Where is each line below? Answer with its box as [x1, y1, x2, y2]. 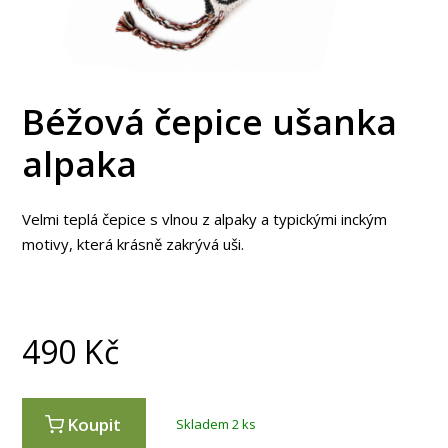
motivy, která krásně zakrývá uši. [22, 233, 245, 254]
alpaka [22, 140, 138, 188]
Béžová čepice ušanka [22, 98, 398, 146]
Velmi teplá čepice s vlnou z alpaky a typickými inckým [22, 208, 388, 229]
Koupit [67, 412, 122, 436]
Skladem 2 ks [176, 414, 257, 433]
